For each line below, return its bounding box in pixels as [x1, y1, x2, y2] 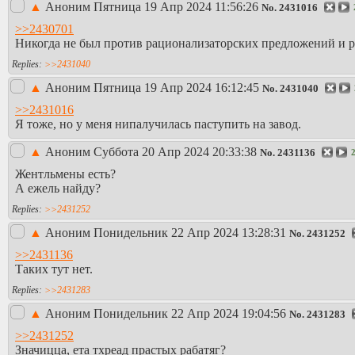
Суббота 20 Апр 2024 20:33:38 [94, 145, 257, 159]
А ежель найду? [15, 181, 101, 195]
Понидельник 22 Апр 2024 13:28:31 [94, 226, 286, 240]
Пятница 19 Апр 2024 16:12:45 [94, 81, 259, 95]
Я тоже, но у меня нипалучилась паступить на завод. [15, 116, 301, 131]
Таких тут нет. [15, 261, 93, 276]
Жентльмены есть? [15, 166, 116, 181]
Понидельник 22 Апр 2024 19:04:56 [94, 307, 286, 321]
